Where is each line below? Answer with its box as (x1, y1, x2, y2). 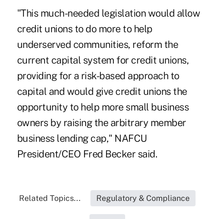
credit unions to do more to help (17, 22, 153, 35)
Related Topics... (19, 193, 81, 203)
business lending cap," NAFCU (17, 132, 147, 144)
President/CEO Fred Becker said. (17, 148, 157, 160)
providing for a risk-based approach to (17, 69, 179, 82)
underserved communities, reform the (17, 38, 178, 50)
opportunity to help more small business (17, 101, 189, 113)
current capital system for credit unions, (17, 54, 189, 66)
